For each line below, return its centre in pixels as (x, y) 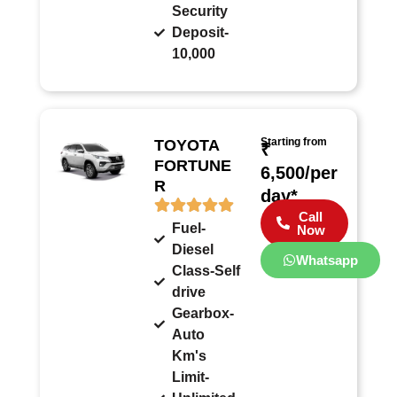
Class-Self (206, 270)
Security (200, 11)
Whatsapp (327, 260)
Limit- (191, 377)
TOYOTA (187, 145)
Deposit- (201, 32)
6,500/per (299, 172)
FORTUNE (193, 165)
